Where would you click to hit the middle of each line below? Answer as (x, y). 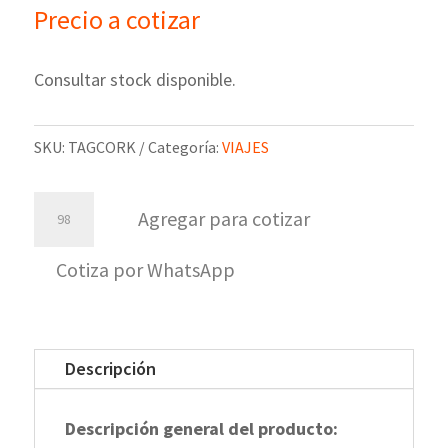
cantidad (65, 265)
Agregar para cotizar (223, 219)
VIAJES (245, 146)
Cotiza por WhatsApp (145, 269)
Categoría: (184, 146)
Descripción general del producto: (201, 428)
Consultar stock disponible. (134, 79)
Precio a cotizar (116, 19)
